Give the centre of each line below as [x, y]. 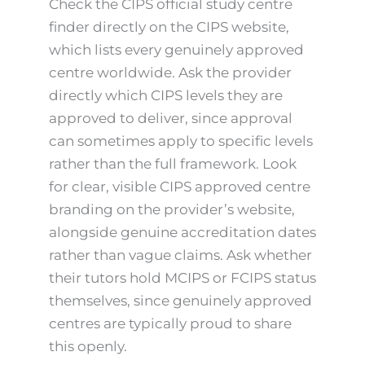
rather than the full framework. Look [173, 164]
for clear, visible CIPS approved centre [180, 187]
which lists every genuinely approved [176, 50]
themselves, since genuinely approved [180, 301]
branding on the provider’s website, [172, 210]
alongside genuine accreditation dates [182, 233]
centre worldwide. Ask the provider [170, 73]
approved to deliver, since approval [171, 119]
